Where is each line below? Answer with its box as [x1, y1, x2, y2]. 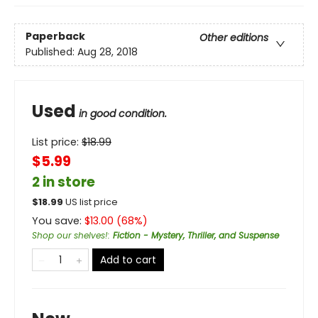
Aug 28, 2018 [77, 45, 138, 60]
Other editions [199, 31, 268, 45]
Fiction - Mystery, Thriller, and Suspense [113, 229, 279, 241]
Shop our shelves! [32, 229, 108, 241]
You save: [32, 213, 84, 228]
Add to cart [100, 252, 156, 267]
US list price [65, 195, 118, 208]
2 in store [32, 172, 95, 192]
